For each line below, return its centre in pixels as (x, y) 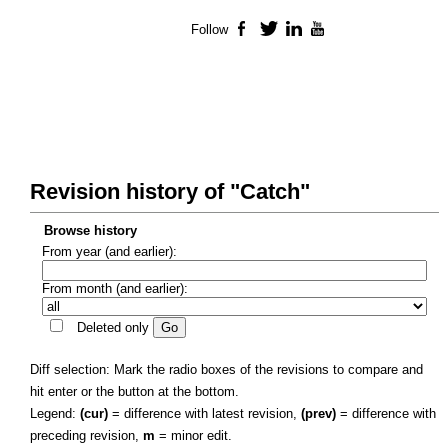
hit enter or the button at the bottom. (134, 391)
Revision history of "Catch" (170, 192)
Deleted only (112, 327)
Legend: (55, 413)
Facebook (283, 30)
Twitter (298, 30)
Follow (209, 30)
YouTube (355, 30)
